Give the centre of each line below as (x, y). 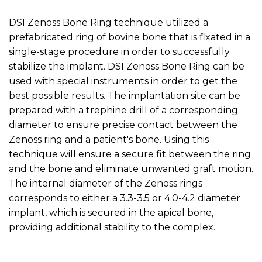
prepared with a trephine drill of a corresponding (123, 111)
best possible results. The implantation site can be (125, 96)
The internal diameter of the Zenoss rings (106, 184)
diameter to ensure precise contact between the (123, 125)
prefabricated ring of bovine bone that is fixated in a (130, 37)
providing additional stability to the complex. (112, 227)
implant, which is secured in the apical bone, (111, 213)
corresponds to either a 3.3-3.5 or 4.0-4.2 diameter (125, 198)
